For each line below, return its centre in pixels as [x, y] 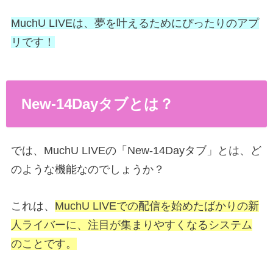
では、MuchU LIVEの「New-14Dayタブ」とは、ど [136, 150]
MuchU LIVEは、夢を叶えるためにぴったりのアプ [135, 23]
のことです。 [44, 243]
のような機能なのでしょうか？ [88, 169]
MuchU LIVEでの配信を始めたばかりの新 [157, 206]
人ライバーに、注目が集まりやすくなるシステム [132, 225]
